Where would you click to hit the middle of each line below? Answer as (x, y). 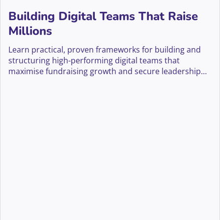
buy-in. (21, 82)
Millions (30, 31)
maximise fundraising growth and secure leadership (105, 71)
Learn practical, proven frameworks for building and (105, 50)
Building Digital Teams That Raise (103, 16)
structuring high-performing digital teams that (94, 61)
